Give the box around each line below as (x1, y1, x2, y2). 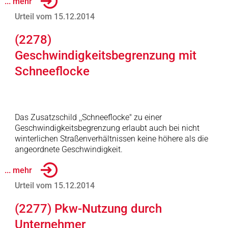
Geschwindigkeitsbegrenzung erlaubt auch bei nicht (14, 123, 199, 133)
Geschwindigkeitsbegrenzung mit (14, 48, 196, 63)
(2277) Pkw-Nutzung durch (14, 202, 162, 216)
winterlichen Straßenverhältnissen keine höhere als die (14, 134, 208, 144)
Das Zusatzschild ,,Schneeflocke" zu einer (14, 112, 162, 122)
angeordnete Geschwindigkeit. (14, 145, 123, 154)
